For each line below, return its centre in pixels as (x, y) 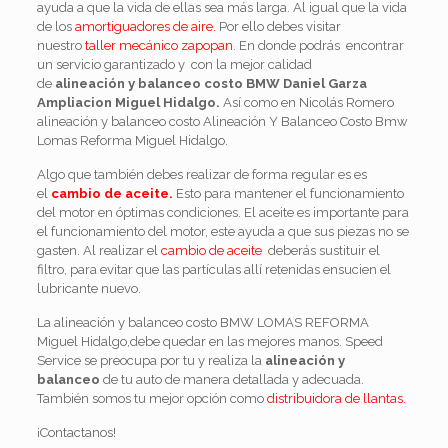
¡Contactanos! (76, 432)
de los (55, 26)
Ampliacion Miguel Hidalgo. (129, 102)
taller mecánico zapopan (158, 45)
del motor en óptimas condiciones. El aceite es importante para (222, 212)
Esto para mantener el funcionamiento (289, 193)
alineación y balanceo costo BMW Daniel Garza (210, 83)
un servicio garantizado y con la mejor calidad (174, 64)
